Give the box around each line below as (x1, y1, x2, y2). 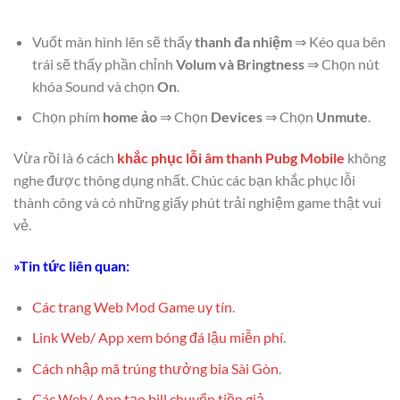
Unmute (315, 108, 368, 126)
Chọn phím (31, 108, 103, 126)
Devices (210, 108, 262, 126)
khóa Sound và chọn (31, 77, 157, 95)
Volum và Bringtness (175, 54, 304, 72)
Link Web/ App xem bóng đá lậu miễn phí (31, 329, 283, 346)
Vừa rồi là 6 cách (13, 148, 117, 166)
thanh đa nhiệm (194, 32, 292, 50)
